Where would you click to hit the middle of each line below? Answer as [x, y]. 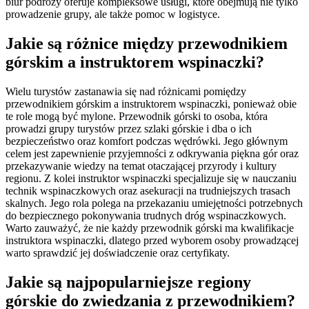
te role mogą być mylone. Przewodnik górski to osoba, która [137, 116]
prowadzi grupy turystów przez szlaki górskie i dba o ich [129, 128]
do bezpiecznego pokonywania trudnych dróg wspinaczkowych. [146, 215]
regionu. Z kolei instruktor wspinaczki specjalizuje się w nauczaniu [151, 178]
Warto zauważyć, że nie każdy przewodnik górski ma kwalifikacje [150, 228]
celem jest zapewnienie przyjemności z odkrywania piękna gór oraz [152, 153]
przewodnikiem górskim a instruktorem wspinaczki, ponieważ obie [151, 103]
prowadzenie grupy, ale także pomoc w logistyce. [113, 14]
